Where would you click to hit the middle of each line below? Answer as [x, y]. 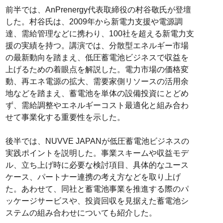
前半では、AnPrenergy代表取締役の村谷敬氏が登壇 [98, 10]
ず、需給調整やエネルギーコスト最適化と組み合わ [97, 106]
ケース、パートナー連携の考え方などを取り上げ [93, 177]
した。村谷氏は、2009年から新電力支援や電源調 [94, 22]
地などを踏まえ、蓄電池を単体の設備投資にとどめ [97, 94]
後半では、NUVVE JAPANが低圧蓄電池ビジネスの [97, 141]
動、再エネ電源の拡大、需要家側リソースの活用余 [97, 82]
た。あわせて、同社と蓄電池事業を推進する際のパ [97, 189]
